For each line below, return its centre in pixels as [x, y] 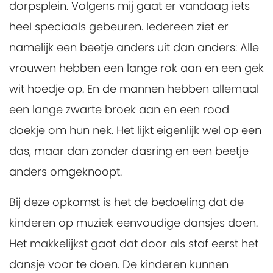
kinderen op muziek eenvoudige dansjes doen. [133, 223]
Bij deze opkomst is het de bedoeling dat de [126, 202]
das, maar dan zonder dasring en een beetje [129, 151]
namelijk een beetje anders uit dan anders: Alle [134, 47]
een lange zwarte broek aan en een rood [119, 109]
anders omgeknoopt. [67, 172]
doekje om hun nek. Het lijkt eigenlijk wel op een [135, 130]
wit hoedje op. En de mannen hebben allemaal [134, 89]
